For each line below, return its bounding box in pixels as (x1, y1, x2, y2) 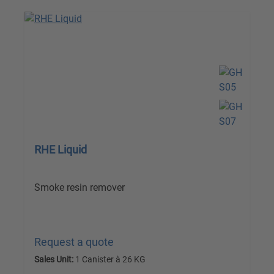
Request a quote (34, 235, 114, 249)
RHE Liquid (34, 143, 87, 157)
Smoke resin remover (34, 182, 125, 194)
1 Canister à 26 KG (73, 254, 146, 265)
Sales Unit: (34, 254, 73, 265)
